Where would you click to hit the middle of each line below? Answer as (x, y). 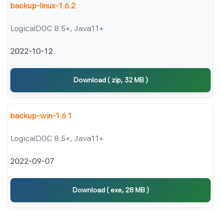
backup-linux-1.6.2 (43, 6)
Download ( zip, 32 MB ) (110, 80)
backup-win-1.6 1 (41, 116)
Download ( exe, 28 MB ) (110, 190)
